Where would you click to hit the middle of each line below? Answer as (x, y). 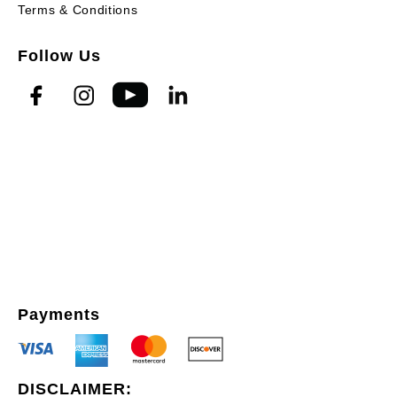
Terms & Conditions (78, 10)
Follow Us (59, 56)
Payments (59, 314)
